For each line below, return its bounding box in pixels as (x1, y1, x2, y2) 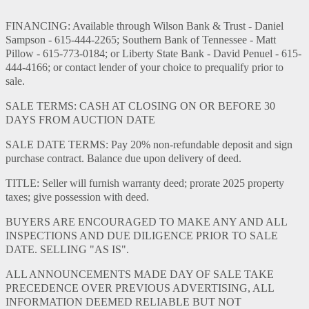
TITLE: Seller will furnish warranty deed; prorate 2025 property (6, 177, 284, 190)
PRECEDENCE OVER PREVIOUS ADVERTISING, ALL (6, 282, 274, 295)
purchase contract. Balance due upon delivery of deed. (6, 152, 241, 165)
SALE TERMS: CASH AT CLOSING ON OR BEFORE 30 (6, 100, 275, 112)
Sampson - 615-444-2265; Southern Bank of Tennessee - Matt (6, 34, 276, 46)
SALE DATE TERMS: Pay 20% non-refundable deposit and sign (6, 139, 292, 151)
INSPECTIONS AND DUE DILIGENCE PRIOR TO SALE (6, 230, 278, 242)
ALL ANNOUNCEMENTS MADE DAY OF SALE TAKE (6, 268, 274, 281)
